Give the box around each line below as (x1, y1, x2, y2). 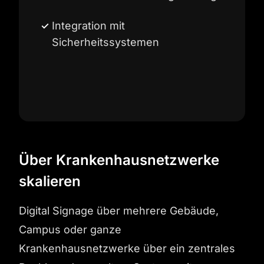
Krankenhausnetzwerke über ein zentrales (19, 242, 235, 255)
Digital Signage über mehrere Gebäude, (19, 204, 219, 217)
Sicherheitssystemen (52, 36, 159, 48)
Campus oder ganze (19, 223, 121, 236)
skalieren (19, 173, 81, 190)
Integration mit (52, 19, 125, 32)
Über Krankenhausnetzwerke (19, 151, 219, 169)
